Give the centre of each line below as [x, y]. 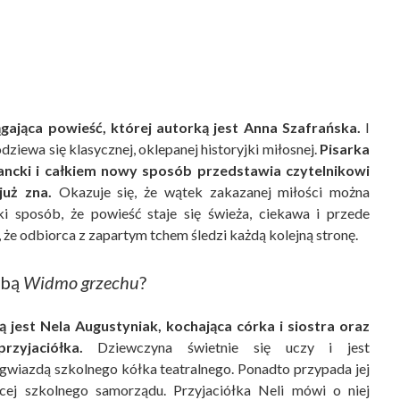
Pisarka [345, 149]
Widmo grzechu [81, 282]
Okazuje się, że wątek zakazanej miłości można [210, 192]
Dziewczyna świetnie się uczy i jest [226, 347]
